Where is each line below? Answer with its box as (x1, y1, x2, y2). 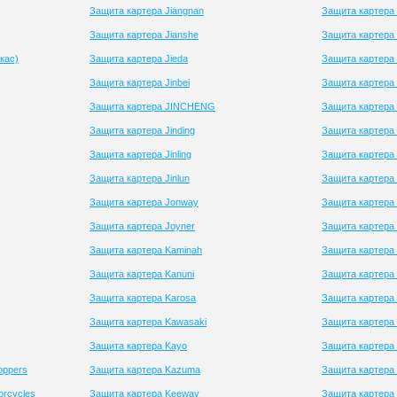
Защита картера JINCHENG (90, 101, 215, 112)
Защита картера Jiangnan (90, 5, 204, 16)
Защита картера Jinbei (90, 77, 190, 88)
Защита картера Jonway (90, 197, 198, 207)
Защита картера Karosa (90, 292, 196, 303)
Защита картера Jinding (90, 125, 195, 136)
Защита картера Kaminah (90, 245, 202, 255)
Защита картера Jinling (90, 149, 191, 160)
